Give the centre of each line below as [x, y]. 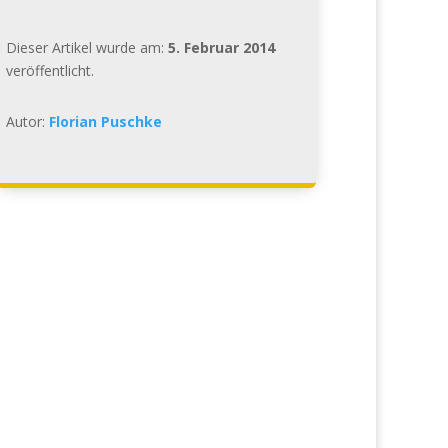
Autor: [27, 121]
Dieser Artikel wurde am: [86, 47]
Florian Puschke [105, 121]
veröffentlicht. [49, 70]
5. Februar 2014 [221, 47]
